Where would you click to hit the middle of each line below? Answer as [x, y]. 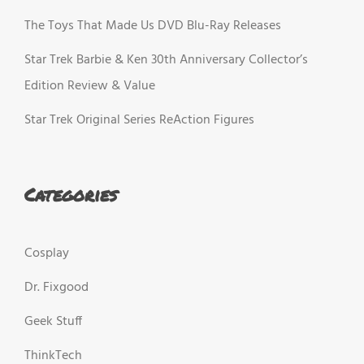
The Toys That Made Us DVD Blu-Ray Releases [153, 26]
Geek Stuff [53, 322]
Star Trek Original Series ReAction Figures [139, 120]
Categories [71, 194]
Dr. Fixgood [56, 288]
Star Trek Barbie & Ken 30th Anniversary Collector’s [166, 60]
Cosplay [47, 254]
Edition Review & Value [90, 86]
